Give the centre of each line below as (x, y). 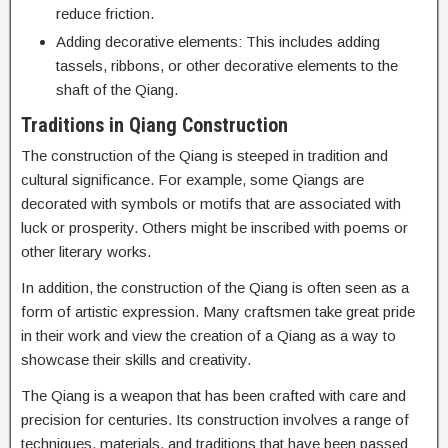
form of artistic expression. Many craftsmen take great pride (218, 311)
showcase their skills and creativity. (136, 359)
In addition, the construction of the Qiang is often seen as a (215, 287)
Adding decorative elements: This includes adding (218, 41)
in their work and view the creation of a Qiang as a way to (208, 335)
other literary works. (86, 251)
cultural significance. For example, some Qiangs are (192, 179)
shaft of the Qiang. (117, 89)
